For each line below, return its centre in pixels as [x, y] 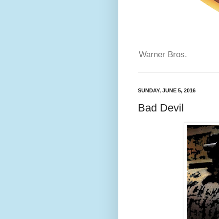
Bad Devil [161, 108]
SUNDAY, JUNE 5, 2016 [167, 91]
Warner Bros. [163, 55]
